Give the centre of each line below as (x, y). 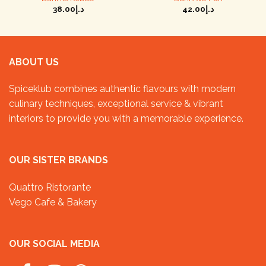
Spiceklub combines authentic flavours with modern (122, 89)
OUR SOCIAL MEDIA (54, 243)
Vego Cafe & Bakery (53, 202)
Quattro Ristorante (50, 188)
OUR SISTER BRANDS (58, 160)
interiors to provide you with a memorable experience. (126, 119)
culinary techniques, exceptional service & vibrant (116, 104)
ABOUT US (34, 62)
